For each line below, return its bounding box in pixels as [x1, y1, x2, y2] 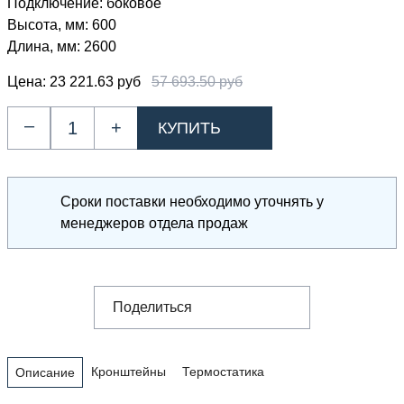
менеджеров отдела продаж [60, 216, 248, 231]
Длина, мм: [7, 39, 84, 54]
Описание [15, 365, 75, 380]
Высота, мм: [7, 17, 92, 32]
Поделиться [113, 299, 192, 315]
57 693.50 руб [151, 74, 243, 89]
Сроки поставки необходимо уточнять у [60, 194, 324, 209]
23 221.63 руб [50, 74, 141, 89]
